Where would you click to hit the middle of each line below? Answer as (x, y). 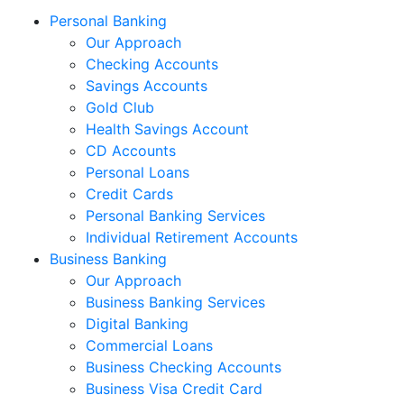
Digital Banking (137, 324)
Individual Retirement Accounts (192, 237)
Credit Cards (129, 194)
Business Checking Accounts (184, 367)
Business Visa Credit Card (174, 389)
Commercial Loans (149, 345)
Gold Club (120, 107)
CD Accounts (131, 151)
